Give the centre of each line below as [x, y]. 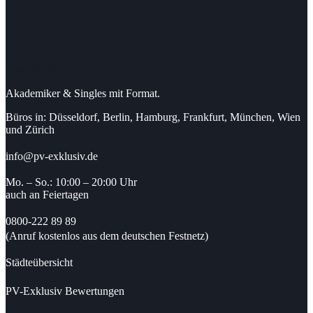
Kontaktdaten [35, 69]
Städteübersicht [39, 262]
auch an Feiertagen [47, 194]
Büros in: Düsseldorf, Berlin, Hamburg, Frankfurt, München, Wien [153, 117]
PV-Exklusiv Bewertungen [65, 291]
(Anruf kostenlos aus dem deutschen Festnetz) [107, 235]
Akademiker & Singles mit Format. [83, 93]
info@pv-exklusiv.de [52, 156]
